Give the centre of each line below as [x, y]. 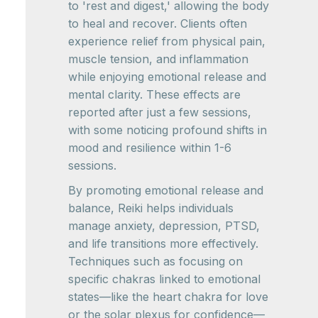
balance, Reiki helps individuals [151, 208]
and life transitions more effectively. [163, 244]
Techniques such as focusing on [155, 262]
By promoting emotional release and [166, 191]
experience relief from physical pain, [167, 42]
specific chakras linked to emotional [164, 279]
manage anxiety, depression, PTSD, [164, 226]
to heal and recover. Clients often [158, 24]
